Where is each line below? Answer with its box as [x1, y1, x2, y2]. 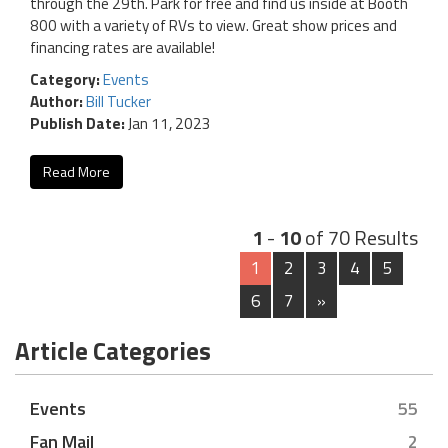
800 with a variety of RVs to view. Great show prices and [30, 13, 397, 37]
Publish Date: [30, 111, 125, 135]
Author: [30, 89, 86, 113]
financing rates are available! [30, 35, 215, 59]
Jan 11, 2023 [125, 111, 211, 135]
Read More [43, 160, 110, 182]
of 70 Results [301, 221, 418, 253]
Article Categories [15, 331, 211, 370]
